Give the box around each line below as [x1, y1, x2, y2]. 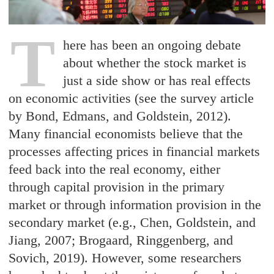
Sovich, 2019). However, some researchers [9, 250, 242, 266]
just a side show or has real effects [63, 73, 251, 89]
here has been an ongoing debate [63, 37, 242, 53]
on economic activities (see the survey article [9, 91, 254, 106]
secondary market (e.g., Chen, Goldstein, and [9, 215, 256, 231]
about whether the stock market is [63, 55, 247, 71]
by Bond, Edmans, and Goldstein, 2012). [9, 108, 232, 124]
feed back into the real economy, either [9, 161, 221, 177]
